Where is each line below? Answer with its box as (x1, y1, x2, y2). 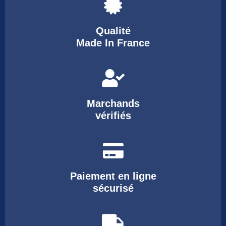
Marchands (86, 98, 140, 109)
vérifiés (95, 110, 131, 121)
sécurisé (92, 183, 134, 194)
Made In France (76, 37, 150, 48)
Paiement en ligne (70, 171, 156, 182)
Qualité (95, 25, 131, 36)
